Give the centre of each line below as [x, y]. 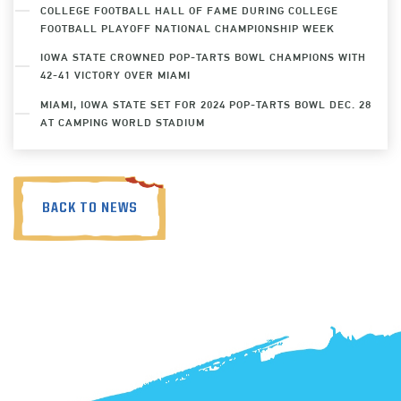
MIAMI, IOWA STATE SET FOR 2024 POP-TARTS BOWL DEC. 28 [206, 104]
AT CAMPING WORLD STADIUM [123, 122]
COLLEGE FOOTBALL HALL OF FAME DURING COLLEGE [189, 10]
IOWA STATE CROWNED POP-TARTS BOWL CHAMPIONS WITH [203, 57]
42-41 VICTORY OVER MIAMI [115, 75]
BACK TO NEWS [90, 208]
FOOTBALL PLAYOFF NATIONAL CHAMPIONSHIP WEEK [188, 28]
